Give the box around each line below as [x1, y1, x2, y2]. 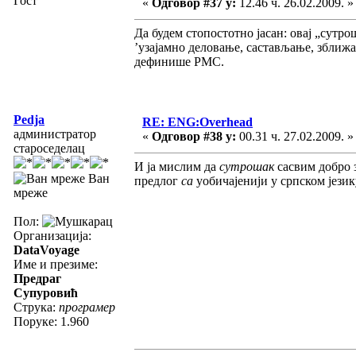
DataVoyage [14, 242, 79, 257]
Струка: [14, 300, 59, 314]
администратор [14, 126, 96, 141]
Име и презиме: [14, 257, 98, 271]
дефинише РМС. [134, 54, 224, 68]
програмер [59, 300, 115, 314]
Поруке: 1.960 [14, 314, 89, 328]
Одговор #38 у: [152, 129, 236, 143]
